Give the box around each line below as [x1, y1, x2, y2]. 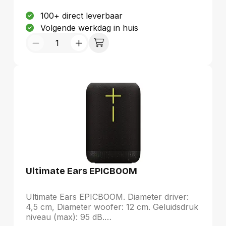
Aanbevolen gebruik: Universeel [25, 8, 149, 18]
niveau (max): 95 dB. [25, 212, 104, 222]
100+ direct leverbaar [40, 11, 123, 21]
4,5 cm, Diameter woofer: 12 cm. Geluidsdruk [25, 202, 198, 212]
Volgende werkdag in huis [40, 23, 138, 33]
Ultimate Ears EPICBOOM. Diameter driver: [25, 192, 189, 202]
